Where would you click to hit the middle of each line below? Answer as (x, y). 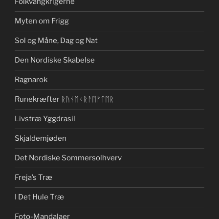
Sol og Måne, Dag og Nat (56, 41)
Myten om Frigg (42, 21)
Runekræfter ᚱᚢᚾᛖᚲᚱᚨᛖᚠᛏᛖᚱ (64, 99)
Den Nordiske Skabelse (55, 60)
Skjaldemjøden (41, 139)
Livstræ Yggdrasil (45, 119)
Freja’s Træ (33, 178)
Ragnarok (31, 80)
